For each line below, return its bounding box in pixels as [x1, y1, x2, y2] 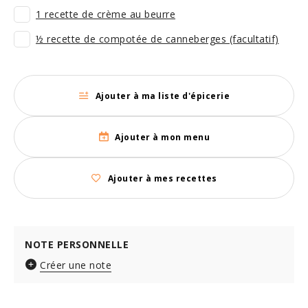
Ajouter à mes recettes [107, 172, 217, 184]
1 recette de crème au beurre [36, 8, 175, 21]
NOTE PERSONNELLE [25, 238, 129, 251]
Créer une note [40, 258, 111, 272]
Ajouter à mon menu [115, 131, 210, 143]
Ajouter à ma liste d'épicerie [95, 89, 230, 102]
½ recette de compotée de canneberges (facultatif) [36, 32, 279, 45]
